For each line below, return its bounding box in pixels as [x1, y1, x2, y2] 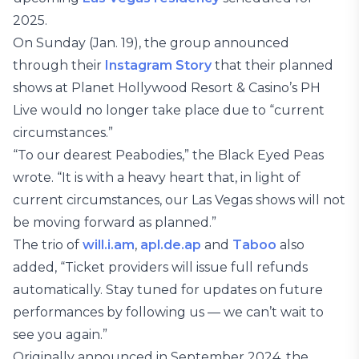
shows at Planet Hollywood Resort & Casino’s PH [13, 80, 321, 95]
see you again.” [13, 327, 107, 342]
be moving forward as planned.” [13, 215, 216, 230]
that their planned [212, 58, 333, 73]
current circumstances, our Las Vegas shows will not [13, 192, 345, 208]
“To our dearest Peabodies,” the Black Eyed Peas [13, 147, 324, 163]
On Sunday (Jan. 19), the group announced [13, 35, 289, 50]
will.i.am [83, 237, 135, 252]
